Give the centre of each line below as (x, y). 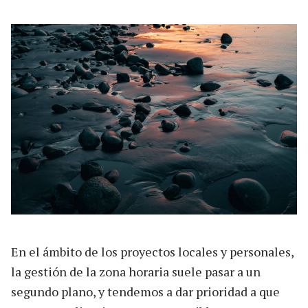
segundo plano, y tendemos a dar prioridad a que (145, 291)
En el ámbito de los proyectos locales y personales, (152, 251)
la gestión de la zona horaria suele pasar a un (136, 271)
